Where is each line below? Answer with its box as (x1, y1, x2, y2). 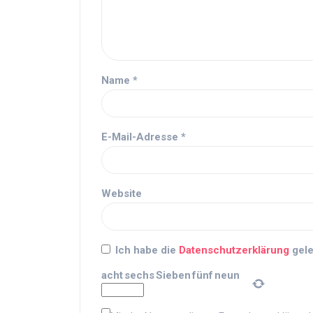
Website (101, 187, 142, 201)
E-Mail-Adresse (101, 131, 181, 144)
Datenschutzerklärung (179, 244, 292, 257)
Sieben (156, 269, 191, 282)
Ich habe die (115, 244, 179, 257)
